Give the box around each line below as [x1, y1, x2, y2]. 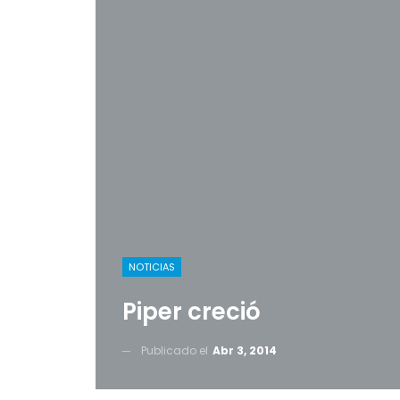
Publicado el [141, 343, 211, 358]
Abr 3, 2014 [212, 343, 277, 358]
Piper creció [122, 296, 261, 328]
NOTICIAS [129, 260, 175, 274]
